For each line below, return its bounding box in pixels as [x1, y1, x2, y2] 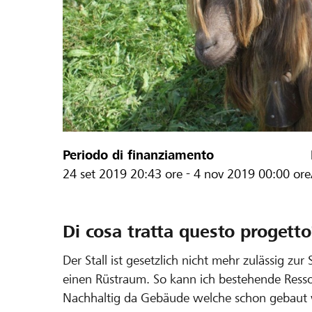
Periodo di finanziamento [63, 148, 214, 163]
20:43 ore [130, 166, 182, 182]
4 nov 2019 [194, 166, 258, 182]
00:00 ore [258, 166, 311, 182]
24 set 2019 [63, 166, 130, 182]
